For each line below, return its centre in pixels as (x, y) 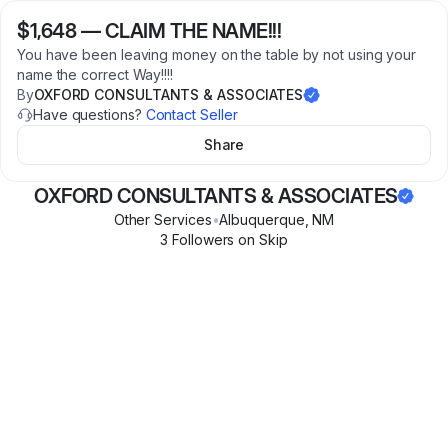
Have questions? (89, 114)
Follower (198, 239)
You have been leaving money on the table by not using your (217, 54)
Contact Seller (191, 114)
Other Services (162, 219)
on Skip (261, 239)
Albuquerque (262, 219)
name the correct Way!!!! (95, 74)
